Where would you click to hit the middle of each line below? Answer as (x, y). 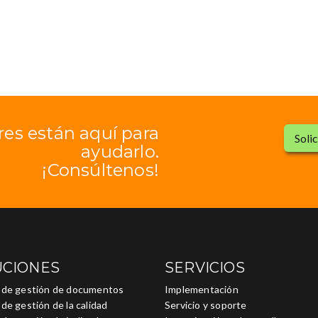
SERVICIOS (205, 267)
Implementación (202, 289)
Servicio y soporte (206, 305)
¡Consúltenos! (100, 170)
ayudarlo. (120, 151)
